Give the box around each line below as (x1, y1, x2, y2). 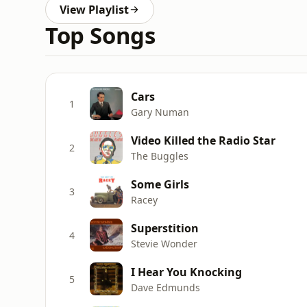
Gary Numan (131, 105, 189, 119)
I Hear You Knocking (131, 264, 242, 280)
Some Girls (131, 176, 189, 192)
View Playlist (60, 2, 129, 17)
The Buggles (131, 149, 188, 162)
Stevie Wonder (131, 236, 197, 250)
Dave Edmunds (131, 280, 200, 294)
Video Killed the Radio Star (131, 132, 275, 148)
